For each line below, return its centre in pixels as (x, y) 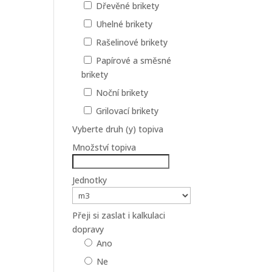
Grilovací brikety (127, 111)
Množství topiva (104, 147)
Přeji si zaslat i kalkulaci (119, 215)
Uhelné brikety (124, 24)
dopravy (88, 229)
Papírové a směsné (134, 60)
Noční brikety (122, 93)
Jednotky (90, 180)
